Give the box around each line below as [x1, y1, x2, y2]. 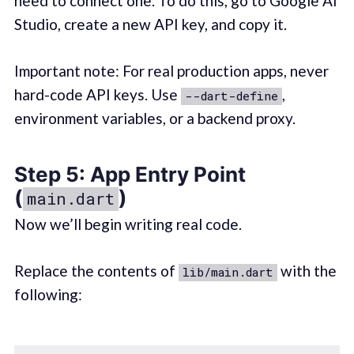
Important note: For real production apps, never [13, 61, 329, 80]
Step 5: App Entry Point [13, 162, 246, 187]
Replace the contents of [13, 261, 179, 280]
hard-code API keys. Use [13, 85, 181, 104]
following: [13, 284, 82, 303]
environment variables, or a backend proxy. [13, 108, 296, 127]
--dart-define [184, 87, 278, 104]
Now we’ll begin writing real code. [13, 215, 242, 234]
